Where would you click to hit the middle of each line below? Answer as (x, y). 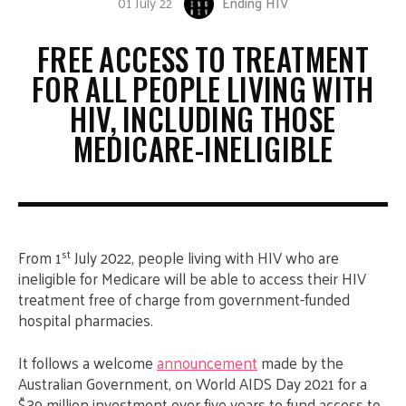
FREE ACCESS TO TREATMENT (203, 59)
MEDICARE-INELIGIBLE (203, 149)
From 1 (40, 257)
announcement (207, 362)
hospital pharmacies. (86, 320)
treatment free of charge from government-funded (184, 299)
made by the (300, 362)
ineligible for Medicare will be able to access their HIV (192, 278)
